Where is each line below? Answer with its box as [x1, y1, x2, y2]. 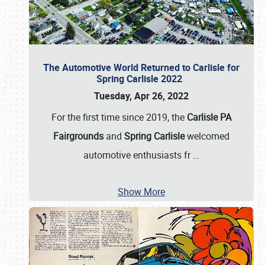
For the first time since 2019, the [51, 111, 187, 124]
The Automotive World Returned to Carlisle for [43, 61, 240, 74]
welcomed [185, 130, 230, 143]
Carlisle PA [187, 111, 231, 124]
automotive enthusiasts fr [83, 148, 193, 161]
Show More [118, 185, 165, 198]
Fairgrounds [53, 130, 104, 143]
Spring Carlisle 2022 [96, 72, 187, 85]
